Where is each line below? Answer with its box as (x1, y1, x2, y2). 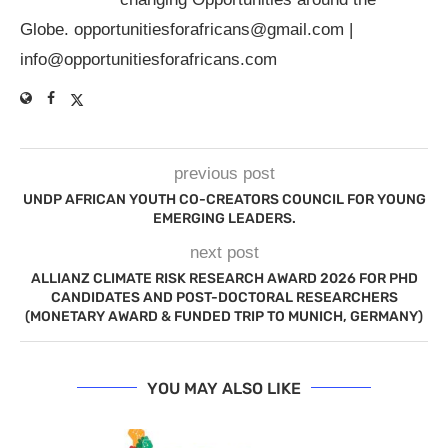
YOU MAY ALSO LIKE (147, 378, 301, 398)
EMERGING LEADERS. (152, 209, 296, 227)
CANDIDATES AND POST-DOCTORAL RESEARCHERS (50, 288, 398, 306)
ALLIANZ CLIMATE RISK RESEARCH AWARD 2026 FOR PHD (30, 269, 418, 287)
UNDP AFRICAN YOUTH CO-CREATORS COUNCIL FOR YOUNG (22, 190, 426, 208)
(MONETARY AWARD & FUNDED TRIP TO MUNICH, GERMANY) (25, 307, 423, 325)
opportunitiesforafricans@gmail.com (74, 19, 344, 39)
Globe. (20, 19, 74, 39)
